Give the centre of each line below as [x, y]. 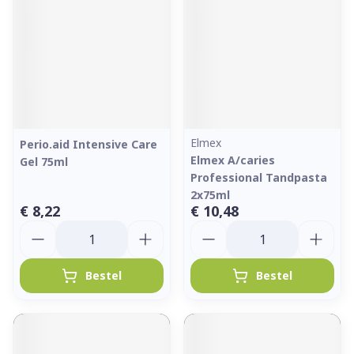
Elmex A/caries [233, 160]
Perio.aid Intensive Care [88, 144]
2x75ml [210, 195]
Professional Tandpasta [259, 177]
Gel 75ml [44, 162]
